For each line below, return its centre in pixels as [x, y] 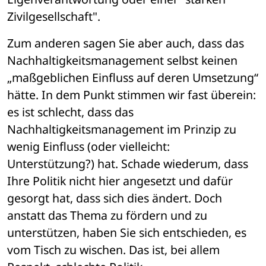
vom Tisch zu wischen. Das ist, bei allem [113, 250]
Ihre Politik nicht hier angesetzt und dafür [120, 181]
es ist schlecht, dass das [70, 112]
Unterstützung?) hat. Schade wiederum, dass [128, 164]
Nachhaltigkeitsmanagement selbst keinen [122, 61]
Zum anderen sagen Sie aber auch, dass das [126, 43]
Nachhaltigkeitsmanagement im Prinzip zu [122, 129]
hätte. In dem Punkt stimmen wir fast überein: [132, 95]
